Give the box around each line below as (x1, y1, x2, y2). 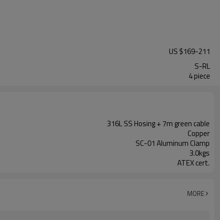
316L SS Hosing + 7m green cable (107, 118, 210, 129)
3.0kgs (190, 147, 210, 159)
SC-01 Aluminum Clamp (136, 137, 210, 149)
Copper (188, 128, 210, 139)
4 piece (189, 70, 210, 82)
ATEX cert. (177, 157, 210, 168)
